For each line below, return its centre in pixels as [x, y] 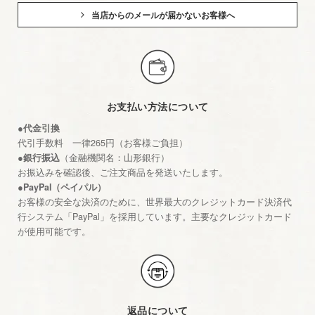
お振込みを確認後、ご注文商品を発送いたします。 [123, 172]
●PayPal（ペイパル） [62, 187]
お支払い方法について [157, 106]
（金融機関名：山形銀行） [115, 157]
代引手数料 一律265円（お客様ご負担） [103, 142]
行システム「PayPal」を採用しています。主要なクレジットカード [155, 216]
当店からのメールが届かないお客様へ [163, 15]
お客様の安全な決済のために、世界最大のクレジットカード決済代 [155, 201]
